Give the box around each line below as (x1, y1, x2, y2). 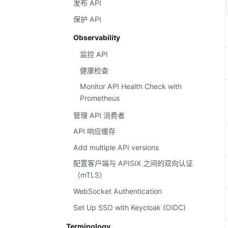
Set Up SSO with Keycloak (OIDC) (73, 203, 186, 212)
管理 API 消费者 (73, 110, 125, 120)
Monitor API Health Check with (80, 82, 182, 91)
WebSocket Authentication (73, 187, 162, 196)
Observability (73, 33, 120, 42)
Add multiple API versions (73, 142, 159, 152)
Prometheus (80, 94, 120, 103)
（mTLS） (73, 170, 106, 180)
